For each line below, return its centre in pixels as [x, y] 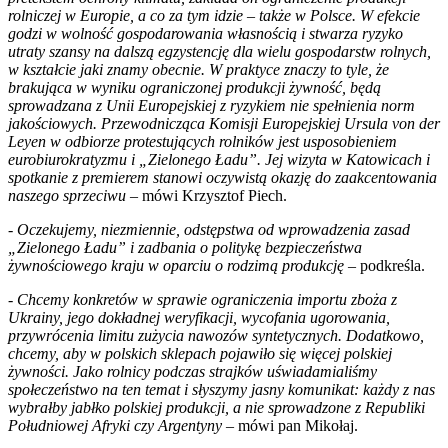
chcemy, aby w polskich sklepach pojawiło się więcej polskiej [200, 353]
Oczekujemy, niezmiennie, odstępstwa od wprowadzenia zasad [213, 229]
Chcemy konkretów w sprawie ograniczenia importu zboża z [207, 299]
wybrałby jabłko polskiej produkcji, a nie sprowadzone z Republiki [216, 407]
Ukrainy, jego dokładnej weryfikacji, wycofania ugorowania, [199, 317]
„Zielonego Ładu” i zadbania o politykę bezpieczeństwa [185, 247]
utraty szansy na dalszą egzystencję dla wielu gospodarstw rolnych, [219, 51]
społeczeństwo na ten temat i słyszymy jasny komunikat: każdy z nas [221, 389]
